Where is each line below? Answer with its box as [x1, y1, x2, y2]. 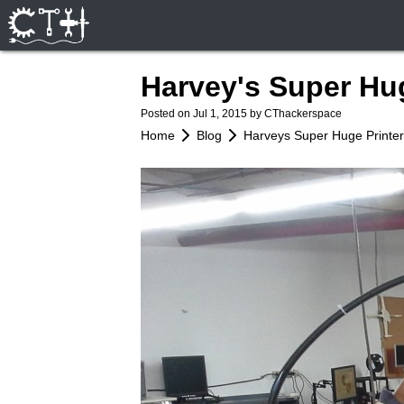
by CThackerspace [250, 107, 342, 120]
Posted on [141, 107, 193, 120]
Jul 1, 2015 [193, 107, 250, 120]
